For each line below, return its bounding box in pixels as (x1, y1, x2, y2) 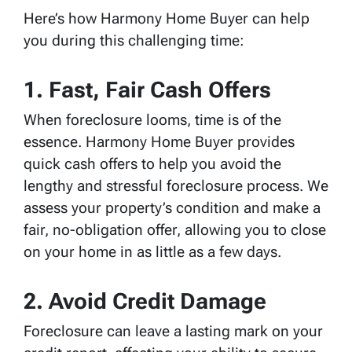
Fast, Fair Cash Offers (49, 76, 271, 103)
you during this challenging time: (24, 31, 244, 49)
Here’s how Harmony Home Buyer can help (24, 9, 310, 27)
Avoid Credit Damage (49, 288, 266, 314)
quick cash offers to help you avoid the (24, 154, 281, 173)
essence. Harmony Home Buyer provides (24, 132, 295, 151)
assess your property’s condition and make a (24, 198, 321, 217)
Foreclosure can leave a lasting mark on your (24, 321, 323, 340)
